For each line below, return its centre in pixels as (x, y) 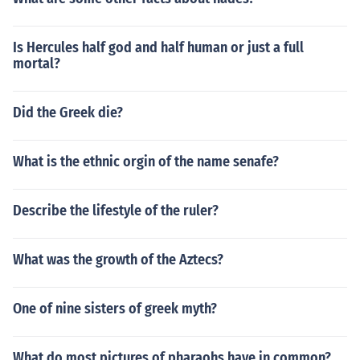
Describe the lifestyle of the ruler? (116, 211)
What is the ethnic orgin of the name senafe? (146, 162)
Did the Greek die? (68, 112)
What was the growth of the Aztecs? (118, 260)
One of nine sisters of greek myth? (115, 309)
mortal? (37, 63)
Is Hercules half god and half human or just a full (158, 47)
